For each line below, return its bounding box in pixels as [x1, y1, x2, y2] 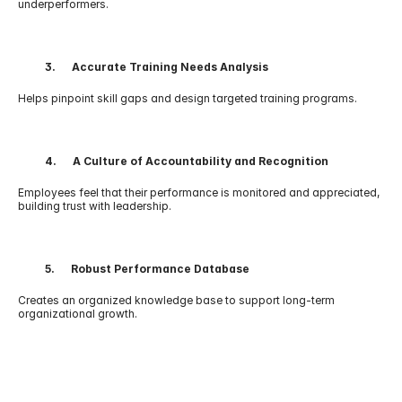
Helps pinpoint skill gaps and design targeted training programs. [18, 92, 357, 105]
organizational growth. [18, 307, 137, 320]
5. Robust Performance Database [18, 262, 249, 275]
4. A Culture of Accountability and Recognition [18, 154, 328, 168]
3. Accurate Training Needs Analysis [18, 60, 268, 74]
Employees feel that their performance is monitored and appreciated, [18, 186, 380, 199]
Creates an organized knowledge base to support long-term [18, 293, 335, 307]
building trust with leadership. [18, 199, 171, 213]
